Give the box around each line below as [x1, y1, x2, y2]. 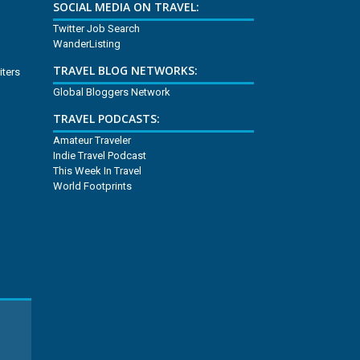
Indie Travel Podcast [53, 149, 147, 162]
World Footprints [53, 180, 133, 193]
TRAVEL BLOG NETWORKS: [53, 63, 198, 79]
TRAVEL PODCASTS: [53, 111, 161, 127]
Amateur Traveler [53, 134, 132, 147]
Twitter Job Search [53, 22, 141, 35]
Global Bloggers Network [53, 86, 171, 99]
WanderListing [53, 38, 121, 51]
